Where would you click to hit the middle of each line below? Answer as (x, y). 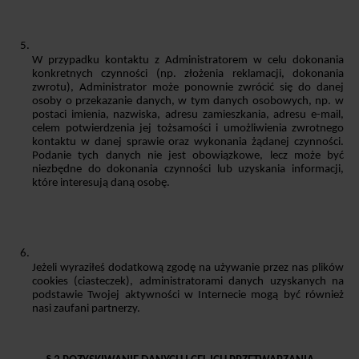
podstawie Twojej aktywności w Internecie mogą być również (188, 296)
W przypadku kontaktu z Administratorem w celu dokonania (188, 61)
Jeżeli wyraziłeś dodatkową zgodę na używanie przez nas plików (188, 268)
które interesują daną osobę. (101, 184)
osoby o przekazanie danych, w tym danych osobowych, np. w (188, 102)
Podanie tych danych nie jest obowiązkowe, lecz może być (188, 156)
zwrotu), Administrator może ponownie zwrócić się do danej (188, 88)
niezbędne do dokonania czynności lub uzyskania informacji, (188, 170)
